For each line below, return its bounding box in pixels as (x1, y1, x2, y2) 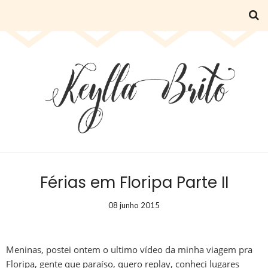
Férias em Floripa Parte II (39, 171, 229, 193)
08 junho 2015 (108, 200, 160, 210)
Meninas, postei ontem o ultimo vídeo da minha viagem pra (6, 243, 252, 255)
